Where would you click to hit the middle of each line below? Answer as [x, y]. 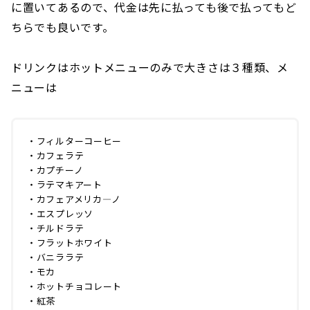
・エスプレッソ [60, 214]
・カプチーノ [55, 170]
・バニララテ [56, 257]
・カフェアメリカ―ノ [74, 199]
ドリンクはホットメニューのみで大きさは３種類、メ [150, 67]
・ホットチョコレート [74, 286]
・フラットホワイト [70, 243]
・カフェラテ [56, 156]
